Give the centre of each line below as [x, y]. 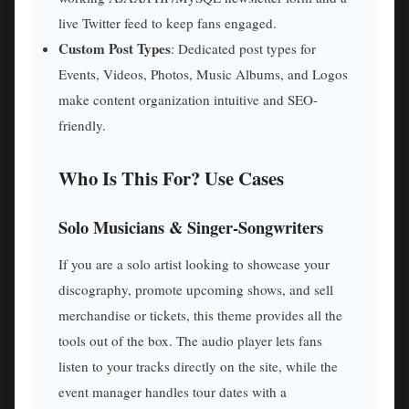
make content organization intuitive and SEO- [188, 100]
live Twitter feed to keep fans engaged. [168, 23]
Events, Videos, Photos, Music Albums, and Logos [203, 74]
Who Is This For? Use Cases [171, 178]
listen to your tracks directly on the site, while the [198, 366]
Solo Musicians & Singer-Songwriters [191, 226]
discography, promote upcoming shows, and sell [196, 289]
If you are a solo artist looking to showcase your [194, 263]
